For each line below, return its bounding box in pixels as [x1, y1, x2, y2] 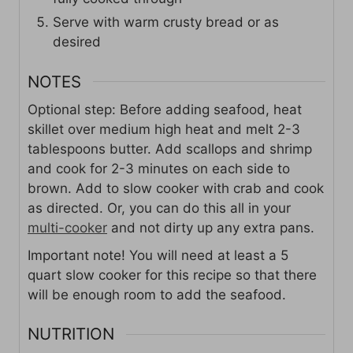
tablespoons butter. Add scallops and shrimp [28, 140, 312, 157]
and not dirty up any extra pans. [107, 219, 314, 236]
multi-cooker [28, 219, 107, 236]
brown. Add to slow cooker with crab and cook [28, 180, 324, 196]
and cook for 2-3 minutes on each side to [28, 160, 290, 176]
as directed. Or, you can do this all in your [28, 199, 291, 216]
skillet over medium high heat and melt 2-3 [28, 121, 300, 137]
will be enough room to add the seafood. [28, 286, 286, 303]
